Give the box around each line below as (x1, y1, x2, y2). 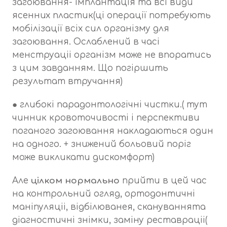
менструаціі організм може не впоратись (12, 50, 211, 60)
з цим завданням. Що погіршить (12, 63, 168, 73)
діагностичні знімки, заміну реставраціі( (12, 215, 207, 225)
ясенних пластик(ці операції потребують (12, 11, 211, 21)
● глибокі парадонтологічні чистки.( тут (12, 100, 207, 110)
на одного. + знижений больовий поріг (12, 139, 191, 149)
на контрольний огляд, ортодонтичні (12, 189, 195, 199)
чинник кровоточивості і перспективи (12, 113, 200, 123)
